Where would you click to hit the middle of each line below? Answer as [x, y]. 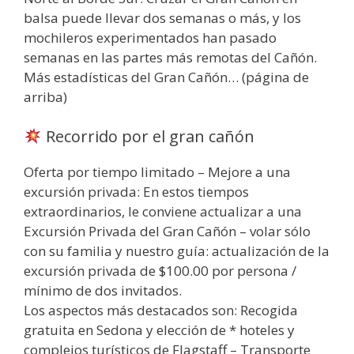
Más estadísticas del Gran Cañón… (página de [166, 77]
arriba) [45, 97]
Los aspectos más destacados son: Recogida [161, 310]
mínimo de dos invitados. [103, 290]
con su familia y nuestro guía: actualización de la [177, 250]
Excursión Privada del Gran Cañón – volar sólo [167, 231]
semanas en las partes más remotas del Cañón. [170, 58]
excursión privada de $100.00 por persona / [160, 270]
